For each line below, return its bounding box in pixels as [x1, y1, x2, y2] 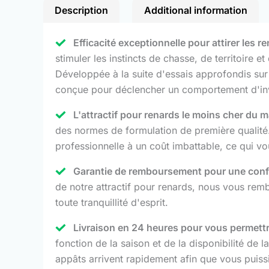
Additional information [144, 4, 247, 16]
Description [55, 4, 109, 16]
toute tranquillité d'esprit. [55, 196, 168, 208]
